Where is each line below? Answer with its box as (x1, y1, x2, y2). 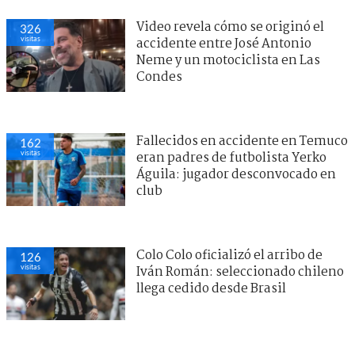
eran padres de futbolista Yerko (136, 147, 326, 168)
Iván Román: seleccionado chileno (136, 261, 344, 282)
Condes (136, 67, 182, 87)
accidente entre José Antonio (136, 33, 311, 54)
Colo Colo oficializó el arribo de (136, 245, 323, 265)
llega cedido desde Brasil (136, 278, 286, 299)
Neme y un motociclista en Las (136, 50, 320, 71)
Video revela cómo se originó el (136, 17, 324, 37)
